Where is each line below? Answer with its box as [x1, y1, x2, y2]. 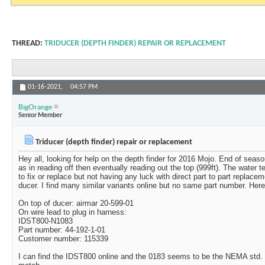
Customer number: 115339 [18, 234, 108, 244]
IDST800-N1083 [18, 216, 73, 226]
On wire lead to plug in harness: [18, 208, 127, 217]
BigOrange [18, 102, 52, 111]
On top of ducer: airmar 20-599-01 [18, 199, 134, 208]
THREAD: [12, 39, 44, 48]
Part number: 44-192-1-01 [18, 225, 105, 235]
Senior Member [18, 111, 62, 118]
